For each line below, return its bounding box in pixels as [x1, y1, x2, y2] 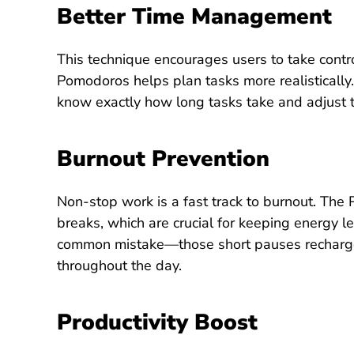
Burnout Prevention [56, 144, 269, 175]
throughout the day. [56, 256, 182, 276]
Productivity [56, 307, 194, 338]
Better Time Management [56, 2, 332, 32]
